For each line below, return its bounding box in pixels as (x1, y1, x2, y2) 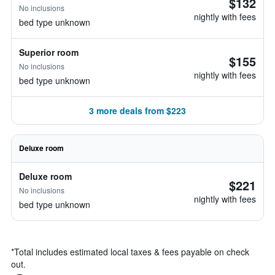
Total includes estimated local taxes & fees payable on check (14, 246, 249, 258)
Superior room (19, 46, 79, 58)
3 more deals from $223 (89, 104, 186, 117)
